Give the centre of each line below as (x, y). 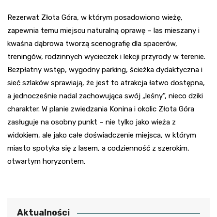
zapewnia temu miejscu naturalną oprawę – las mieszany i (103, 31)
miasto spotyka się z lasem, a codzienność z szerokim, (98, 148)
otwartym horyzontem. (46, 162)
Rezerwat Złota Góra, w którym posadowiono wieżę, (95, 18)
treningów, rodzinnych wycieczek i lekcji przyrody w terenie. (106, 57)
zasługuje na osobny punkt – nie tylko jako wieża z (92, 122)
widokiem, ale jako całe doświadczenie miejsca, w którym (102, 135)
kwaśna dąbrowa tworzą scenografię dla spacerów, (92, 44)
